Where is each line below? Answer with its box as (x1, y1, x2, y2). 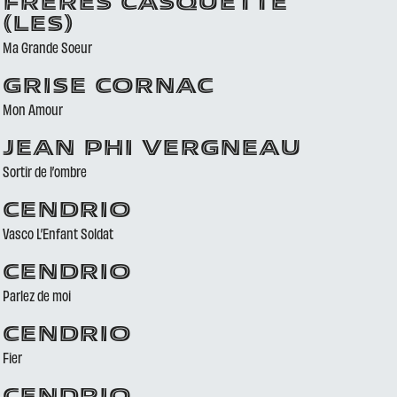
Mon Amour (2, 100, 63, 118)
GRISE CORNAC (2, 77, 214, 98)
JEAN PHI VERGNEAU (2, 139, 301, 160)
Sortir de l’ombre (2, 162, 87, 180)
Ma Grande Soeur (2, 38, 92, 56)
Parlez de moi (2, 286, 71, 304)
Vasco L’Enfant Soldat (2, 224, 113, 242)
